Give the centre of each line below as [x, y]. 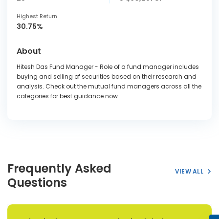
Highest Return [37, 16]
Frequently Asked [59, 168]
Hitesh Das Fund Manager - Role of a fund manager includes [108, 67]
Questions [37, 183]
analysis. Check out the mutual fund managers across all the [109, 86]
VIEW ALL [189, 171]
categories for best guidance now [67, 96]
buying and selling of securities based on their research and [107, 77]
